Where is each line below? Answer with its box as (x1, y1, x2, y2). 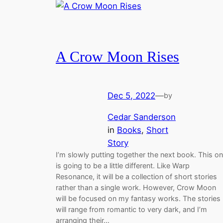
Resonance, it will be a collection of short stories (56, 172, 217, 181)
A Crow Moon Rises (56, 49, 179, 65)
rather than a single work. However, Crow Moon (56, 183, 216, 192)
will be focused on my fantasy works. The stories (56, 194, 221, 203)
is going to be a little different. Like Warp (56, 161, 190, 170)
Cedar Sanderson (108, 111, 176, 122)
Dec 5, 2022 (108, 90, 155, 101)
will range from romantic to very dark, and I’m (56, 205, 207, 214)
